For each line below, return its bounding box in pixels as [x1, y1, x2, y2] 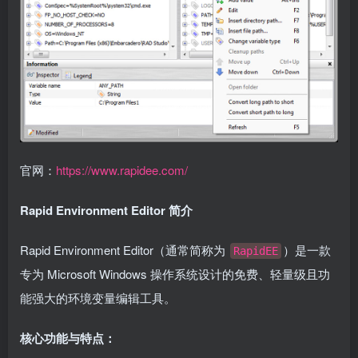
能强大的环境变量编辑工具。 [20, 288, 176, 306]
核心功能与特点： [20, 328, 116, 347]
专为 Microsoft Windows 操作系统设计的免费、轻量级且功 [20, 265, 330, 282]
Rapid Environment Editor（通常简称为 [20, 241, 229, 258]
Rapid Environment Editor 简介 [20, 201, 193, 219]
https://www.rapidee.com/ [56, 161, 188, 178]
